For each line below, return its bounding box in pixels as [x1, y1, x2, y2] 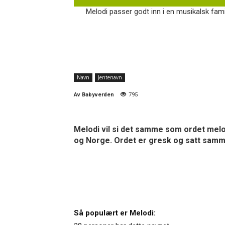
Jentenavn [98, 73, 122, 81]
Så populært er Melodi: [74, 208, 156, 217]
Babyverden [82, 91, 114, 98]
